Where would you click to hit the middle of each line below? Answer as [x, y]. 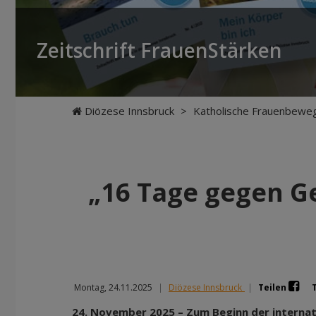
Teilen [273, 287]
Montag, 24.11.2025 [112, 287]
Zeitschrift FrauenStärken [159, 50]
